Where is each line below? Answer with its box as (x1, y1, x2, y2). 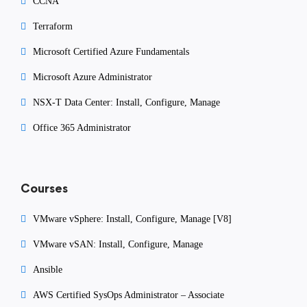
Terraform (33, 21, 73, 32)
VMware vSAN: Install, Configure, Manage (33, 238, 203, 249)
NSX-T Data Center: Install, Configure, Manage (33, 97, 220, 108)
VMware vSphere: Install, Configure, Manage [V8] (33, 213, 232, 224)
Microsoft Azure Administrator (33, 71, 152, 82)
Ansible (33, 264, 62, 275)
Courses (21, 180, 68, 195)
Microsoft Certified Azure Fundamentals (33, 46, 189, 57)
